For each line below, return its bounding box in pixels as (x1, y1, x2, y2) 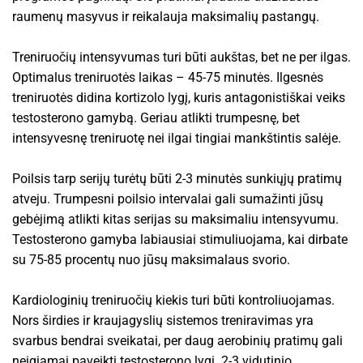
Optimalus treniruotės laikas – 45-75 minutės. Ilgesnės (12, 69, 323, 85)
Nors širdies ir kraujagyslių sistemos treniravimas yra (12, 312, 314, 328)
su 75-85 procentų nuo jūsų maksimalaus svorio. (12, 251, 290, 267)
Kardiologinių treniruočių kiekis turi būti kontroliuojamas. (12, 292, 335, 308)
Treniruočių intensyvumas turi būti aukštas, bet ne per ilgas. (12, 49, 351, 65)
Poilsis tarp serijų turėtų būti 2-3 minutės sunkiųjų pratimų (12, 170, 342, 186)
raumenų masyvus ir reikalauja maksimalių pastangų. (12, 8, 319, 24)
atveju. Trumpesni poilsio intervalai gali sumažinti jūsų (12, 190, 323, 207)
